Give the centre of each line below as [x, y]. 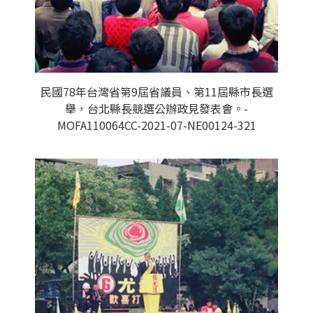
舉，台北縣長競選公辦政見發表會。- [156, 108]
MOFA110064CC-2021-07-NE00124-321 [156, 125]
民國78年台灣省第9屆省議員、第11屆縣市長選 [156, 92]
